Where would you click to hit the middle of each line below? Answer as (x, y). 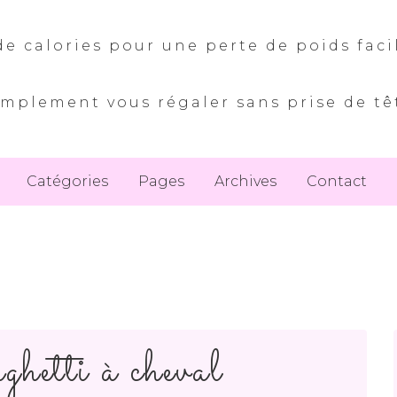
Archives (245, 181)
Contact (337, 181)
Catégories (67, 181)
